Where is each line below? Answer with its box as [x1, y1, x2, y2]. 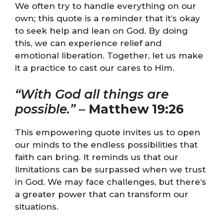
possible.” [15, 102, 79, 116]
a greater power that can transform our [15, 189, 188, 199]
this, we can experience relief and [15, 38, 162, 48]
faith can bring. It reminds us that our [15, 152, 178, 162]
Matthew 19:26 [89, 102, 184, 116]
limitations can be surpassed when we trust [15, 165, 206, 174]
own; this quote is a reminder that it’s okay [15, 13, 200, 23]
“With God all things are [15, 87, 168, 102]
